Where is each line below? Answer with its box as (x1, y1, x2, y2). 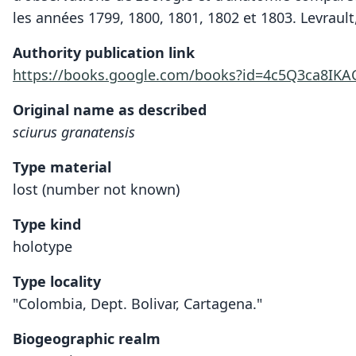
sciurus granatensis (13, 122, 135, 141)
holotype (13, 237, 72, 256)
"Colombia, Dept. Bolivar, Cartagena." (13, 294, 262, 313)
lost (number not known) (13, 180, 180, 199)
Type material (13, 157, 111, 176)
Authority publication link (13, 43, 195, 62)
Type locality (13, 272, 101, 291)
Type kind (13, 215, 81, 234)
